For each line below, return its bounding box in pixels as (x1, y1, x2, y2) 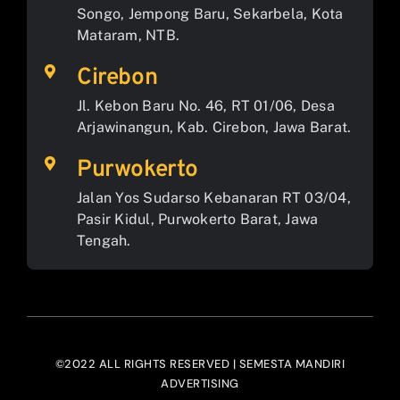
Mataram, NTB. (76, 26, 180, 44)
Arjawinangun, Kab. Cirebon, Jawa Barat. (76, 118, 352, 136)
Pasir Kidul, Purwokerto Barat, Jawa (76, 210, 319, 228)
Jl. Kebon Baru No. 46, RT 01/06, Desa (76, 96, 335, 114)
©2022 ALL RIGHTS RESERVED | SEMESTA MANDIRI (54, 355, 346, 371)
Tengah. (76, 231, 131, 249)
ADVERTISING (161, 375, 239, 391)
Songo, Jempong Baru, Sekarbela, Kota (76, 4, 344, 22)
